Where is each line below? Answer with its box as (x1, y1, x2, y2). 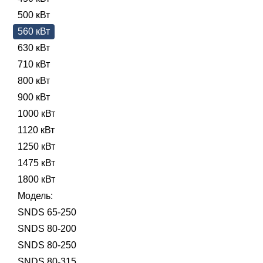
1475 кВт (18, 158, 55, 168)
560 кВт (18, 26, 50, 36)
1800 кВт (18, 174, 55, 184)
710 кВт (18, 59, 50, 69)
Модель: (18, 191, 53, 201)
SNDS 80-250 (18, 240, 76, 250)
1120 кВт (18, 125, 55, 135)
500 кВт (18, 10, 50, 20)
